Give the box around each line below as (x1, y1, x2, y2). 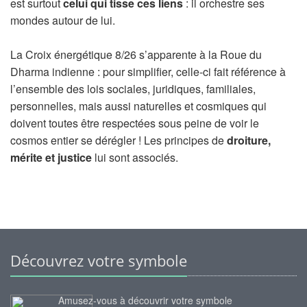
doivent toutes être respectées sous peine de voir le (10, 115, 259, 131)
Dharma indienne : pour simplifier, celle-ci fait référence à (10, 64, 286, 79)
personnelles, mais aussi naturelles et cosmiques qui (10, 98, 267, 114)
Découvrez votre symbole (10, 250, 187, 271)
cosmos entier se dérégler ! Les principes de (10, 132, 227, 148)
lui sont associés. (92, 149, 178, 165)
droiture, (227, 132, 271, 148)
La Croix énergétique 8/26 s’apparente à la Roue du (10, 47, 262, 62)
